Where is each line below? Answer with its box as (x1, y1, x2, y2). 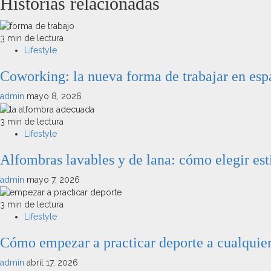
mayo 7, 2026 (27, 174, 80, 184)
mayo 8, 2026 (27, 91, 82, 102)
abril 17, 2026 (27, 258, 78, 268)
